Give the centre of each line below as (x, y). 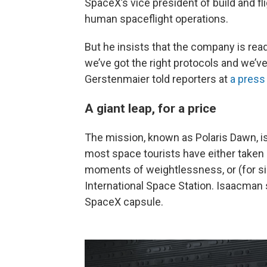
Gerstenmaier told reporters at (157, 79)
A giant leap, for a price (150, 108)
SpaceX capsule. (124, 202)
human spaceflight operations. (156, 19)
